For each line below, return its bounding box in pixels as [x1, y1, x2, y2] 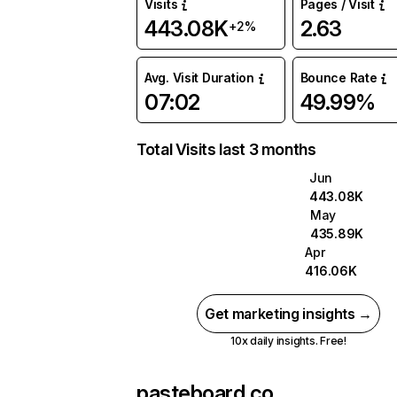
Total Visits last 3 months [136, 140, 316, 159]
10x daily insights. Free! [230, 334, 346, 347]
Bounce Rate [300, 70, 378, 85]
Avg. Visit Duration [144, 70, 254, 85]
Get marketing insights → [204, 305, 373, 323]
